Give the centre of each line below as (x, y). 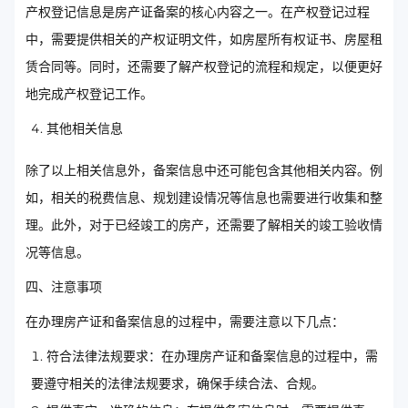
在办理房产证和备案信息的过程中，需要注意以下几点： (185, 321)
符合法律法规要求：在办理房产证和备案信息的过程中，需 (212, 356)
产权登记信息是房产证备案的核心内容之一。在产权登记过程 (198, 12)
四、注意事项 (64, 287)
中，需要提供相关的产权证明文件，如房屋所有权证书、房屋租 (204, 39)
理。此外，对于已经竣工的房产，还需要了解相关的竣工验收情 (204, 225)
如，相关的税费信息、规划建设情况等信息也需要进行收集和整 (204, 198)
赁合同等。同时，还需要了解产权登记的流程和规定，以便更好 (204, 66)
